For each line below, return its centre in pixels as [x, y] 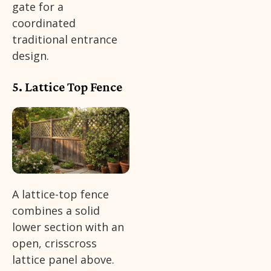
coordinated [44, 23]
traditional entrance [65, 40]
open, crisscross [54, 243]
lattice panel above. [63, 260]
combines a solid [56, 211]
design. [31, 56]
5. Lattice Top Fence [67, 87]
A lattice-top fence [60, 194]
